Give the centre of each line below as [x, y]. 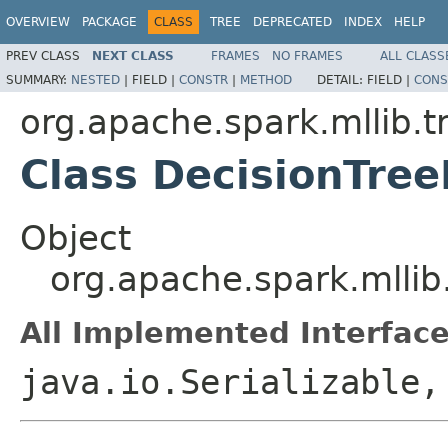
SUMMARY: [38, 79]
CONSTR [203, 79]
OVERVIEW [38, 22]
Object [75, 237]
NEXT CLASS [133, 55]
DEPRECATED [292, 22]
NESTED [95, 79]
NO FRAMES [307, 55]
